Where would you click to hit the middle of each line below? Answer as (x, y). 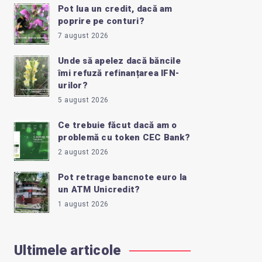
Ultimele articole (68, 251)
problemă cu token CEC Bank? (124, 138)
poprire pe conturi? (101, 21)
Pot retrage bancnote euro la (122, 177)
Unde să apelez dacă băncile (119, 61)
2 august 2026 (83, 152)
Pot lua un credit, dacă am (115, 9)
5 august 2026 (83, 100)
